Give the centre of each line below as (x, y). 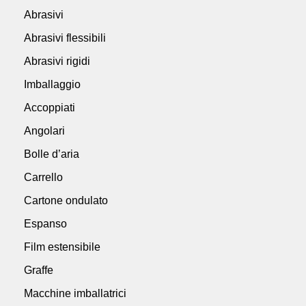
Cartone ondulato (66, 200)
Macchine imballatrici (75, 293)
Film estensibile (62, 247)
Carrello (43, 177)
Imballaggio (52, 84)
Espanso (45, 223)
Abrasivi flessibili (65, 38)
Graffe (39, 270)
